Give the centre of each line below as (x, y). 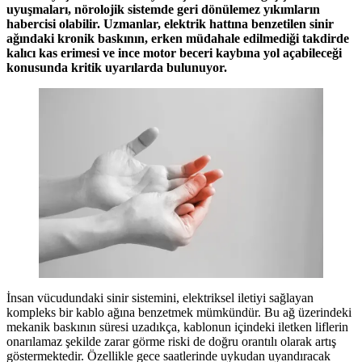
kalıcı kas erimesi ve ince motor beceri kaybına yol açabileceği (174, 53)
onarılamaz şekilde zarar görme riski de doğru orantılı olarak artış (171, 341)
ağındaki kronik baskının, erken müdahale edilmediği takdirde (178, 38)
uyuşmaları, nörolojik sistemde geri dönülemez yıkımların (163, 9)
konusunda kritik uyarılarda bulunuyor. (117, 67)
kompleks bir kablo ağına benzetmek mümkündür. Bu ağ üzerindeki (179, 312)
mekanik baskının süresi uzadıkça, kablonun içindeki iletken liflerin (177, 326)
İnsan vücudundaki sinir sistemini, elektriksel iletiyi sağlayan (160, 297)
